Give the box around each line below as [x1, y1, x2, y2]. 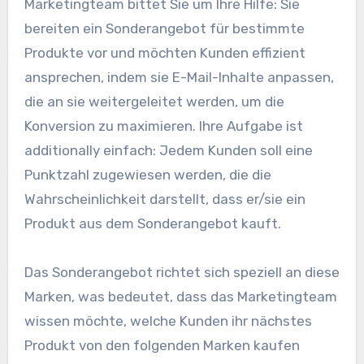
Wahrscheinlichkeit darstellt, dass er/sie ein [24, 190, 305, 207]
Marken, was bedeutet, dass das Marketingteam [24, 288, 337, 305]
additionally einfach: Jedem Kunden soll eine [24, 141, 313, 158]
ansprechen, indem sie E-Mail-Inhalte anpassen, [24, 68, 334, 85]
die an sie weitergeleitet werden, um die [24, 93, 284, 110]
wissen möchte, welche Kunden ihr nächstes [24, 312, 312, 329]
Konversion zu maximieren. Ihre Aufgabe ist [24, 117, 303, 134]
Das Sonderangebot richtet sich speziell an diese [24, 263, 340, 280]
